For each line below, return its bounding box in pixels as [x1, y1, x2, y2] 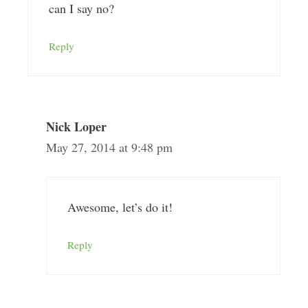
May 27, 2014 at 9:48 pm [45, 139, 173, 155]
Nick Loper [45, 118, 107, 135]
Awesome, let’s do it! [67, 199, 173, 215]
